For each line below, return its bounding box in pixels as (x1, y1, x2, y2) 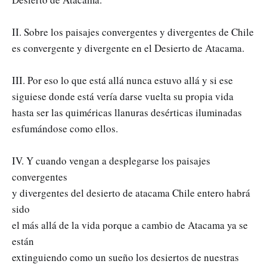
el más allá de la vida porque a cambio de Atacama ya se (12, 218, 248, 232)
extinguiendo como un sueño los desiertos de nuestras (12, 250, 239, 264)
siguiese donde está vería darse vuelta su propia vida (12, 89, 234, 103)
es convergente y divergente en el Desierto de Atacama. (12, 41, 244, 55)
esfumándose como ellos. (12, 121, 118, 135)
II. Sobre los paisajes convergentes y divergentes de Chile (12, 24, 254, 39)
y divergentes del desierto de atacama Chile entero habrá (12, 185, 250, 200)
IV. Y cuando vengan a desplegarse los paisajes (12, 153, 210, 167)
